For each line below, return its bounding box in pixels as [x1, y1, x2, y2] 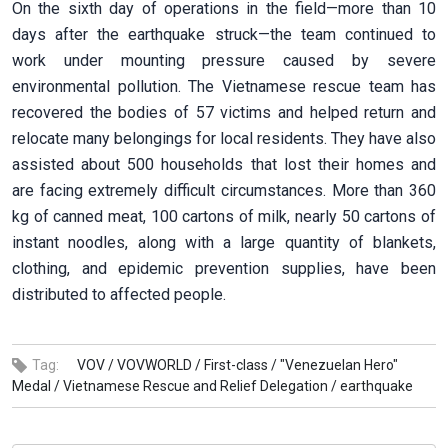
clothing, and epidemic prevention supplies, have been [12, 258, 436, 278]
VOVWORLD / [117, 356, 201, 373]
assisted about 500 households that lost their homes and [12, 154, 436, 174]
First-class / [204, 356, 277, 373]
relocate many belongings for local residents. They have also [12, 128, 436, 148]
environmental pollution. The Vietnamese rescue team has [12, 76, 436, 96]
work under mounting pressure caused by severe [12, 50, 436, 70]
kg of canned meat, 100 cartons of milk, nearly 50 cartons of [12, 206, 436, 226]
